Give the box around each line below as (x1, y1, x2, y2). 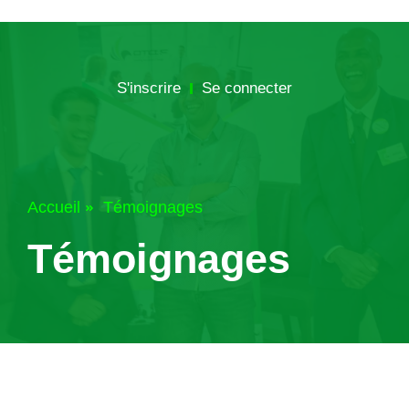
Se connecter (202, 79, 292, 98)
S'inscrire (117, 79, 181, 98)
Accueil (27, 198, 80, 217)
